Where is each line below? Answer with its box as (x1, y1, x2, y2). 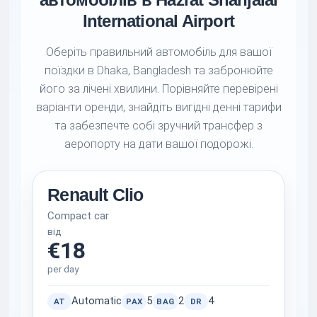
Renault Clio (47, 185, 144, 204)
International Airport (82, 11, 235, 30)
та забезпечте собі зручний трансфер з (54, 118, 263, 132)
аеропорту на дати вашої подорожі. (64, 137, 253, 151)
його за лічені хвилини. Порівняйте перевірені (39, 81, 278, 96)
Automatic (71, 294, 122, 308)
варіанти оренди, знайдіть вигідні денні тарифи (35, 100, 282, 114)
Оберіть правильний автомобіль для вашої (45, 45, 272, 59)
